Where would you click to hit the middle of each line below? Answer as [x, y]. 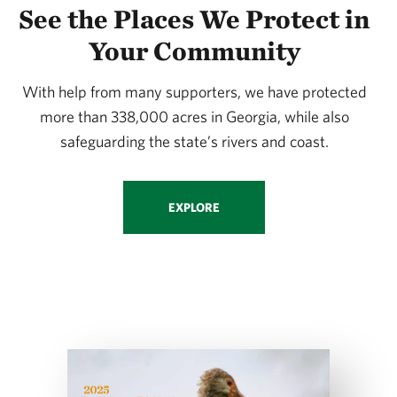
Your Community [194, 50]
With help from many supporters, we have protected [194, 91]
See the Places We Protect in [194, 18]
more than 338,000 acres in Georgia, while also [194, 116]
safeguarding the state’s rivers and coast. [194, 141]
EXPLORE [194, 207]
